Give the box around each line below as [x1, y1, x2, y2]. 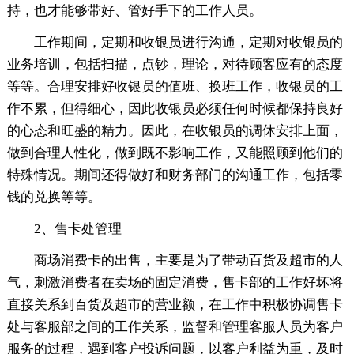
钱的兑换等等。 [6, 189, 101, 205]
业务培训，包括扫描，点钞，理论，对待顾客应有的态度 [6, 56, 343, 72]
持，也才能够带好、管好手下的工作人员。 [6, 2, 262, 18]
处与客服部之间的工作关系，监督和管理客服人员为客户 [6, 318, 343, 334]
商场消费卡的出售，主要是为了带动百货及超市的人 [33, 252, 343, 268]
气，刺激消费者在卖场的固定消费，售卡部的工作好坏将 [6, 274, 343, 290]
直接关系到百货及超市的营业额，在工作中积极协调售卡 [6, 296, 343, 312]
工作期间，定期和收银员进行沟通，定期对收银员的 [33, 34, 343, 50]
